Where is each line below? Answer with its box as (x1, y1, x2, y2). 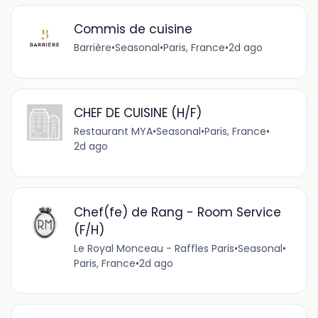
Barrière (73, 40, 111, 55)
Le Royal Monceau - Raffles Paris (73, 241, 234, 256)
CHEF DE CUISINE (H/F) (73, 104, 202, 122)
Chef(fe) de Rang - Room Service (73, 203, 281, 221)
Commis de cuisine (73, 21, 192, 38)
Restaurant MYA (73, 124, 153, 139)
